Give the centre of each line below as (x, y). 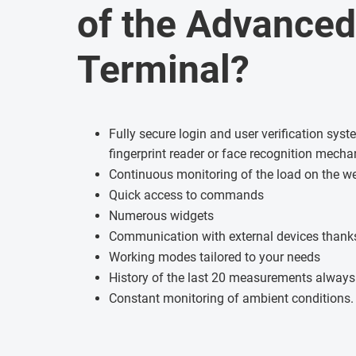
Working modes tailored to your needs (215, 257)
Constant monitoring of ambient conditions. (231, 298)
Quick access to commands (186, 195)
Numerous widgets (161, 215)
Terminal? (163, 69)
